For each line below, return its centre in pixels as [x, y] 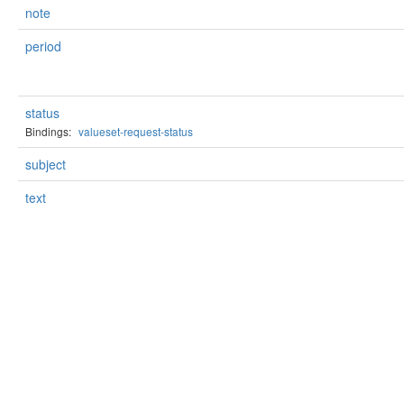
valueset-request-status [136, 131]
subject [46, 164]
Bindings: [48, 131]
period [43, 46]
